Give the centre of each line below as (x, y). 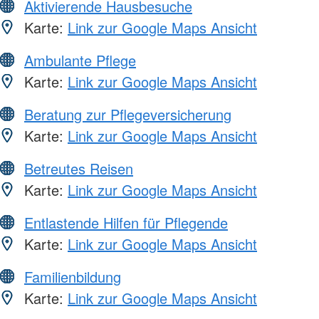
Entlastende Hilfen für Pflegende (126, 223)
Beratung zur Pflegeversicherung (128, 115)
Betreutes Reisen (79, 169)
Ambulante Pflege (80, 61)
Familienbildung (73, 277)
